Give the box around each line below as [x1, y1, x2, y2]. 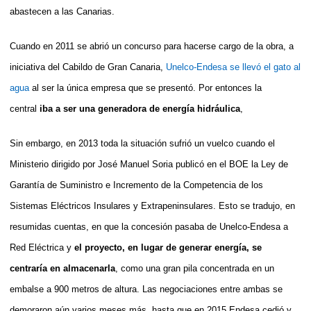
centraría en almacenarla [10, 262, 115, 274]
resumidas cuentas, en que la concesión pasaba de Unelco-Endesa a [10, 221, 288, 232]
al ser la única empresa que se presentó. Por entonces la [29, 82, 262, 93]
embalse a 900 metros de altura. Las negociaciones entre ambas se [10, 283, 283, 294]
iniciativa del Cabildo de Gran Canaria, [10, 61, 166, 72]
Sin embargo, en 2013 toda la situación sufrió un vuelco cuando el [10, 137, 275, 149]
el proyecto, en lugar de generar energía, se [74, 242, 262, 253]
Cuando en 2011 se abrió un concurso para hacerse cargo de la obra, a [10, 40, 294, 51]
